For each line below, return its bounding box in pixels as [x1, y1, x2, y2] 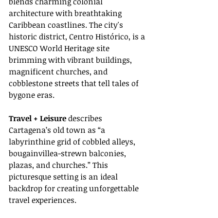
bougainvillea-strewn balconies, [9, 147, 128, 159]
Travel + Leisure [9, 112, 66, 124]
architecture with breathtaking [9, 7, 124, 18]
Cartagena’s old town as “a [9, 124, 107, 135]
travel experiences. [9, 194, 76, 205]
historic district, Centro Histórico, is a [9, 31, 147, 42]
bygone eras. [9, 89, 54, 100]
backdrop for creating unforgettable [9, 182, 141, 194]
